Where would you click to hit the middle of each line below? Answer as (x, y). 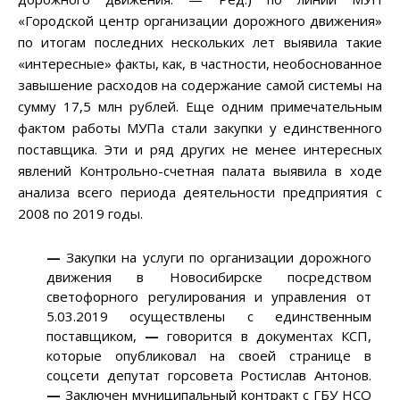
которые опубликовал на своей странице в (209, 356)
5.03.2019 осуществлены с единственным (209, 317)
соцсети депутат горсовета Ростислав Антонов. (209, 375)
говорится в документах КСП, (265, 336)
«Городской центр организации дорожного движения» (200, 21)
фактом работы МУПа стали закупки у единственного (200, 128)
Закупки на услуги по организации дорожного (216, 258)
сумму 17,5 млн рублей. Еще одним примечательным (200, 107)
